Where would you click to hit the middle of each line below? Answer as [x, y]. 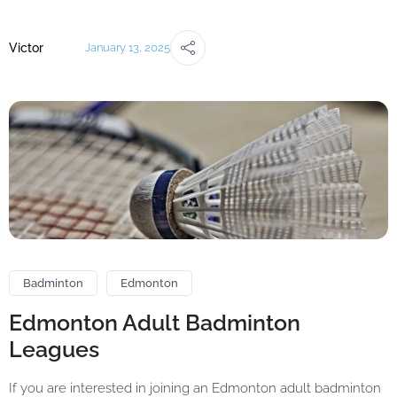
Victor [26, 47]
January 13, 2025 [128, 48]
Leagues [54, 349]
